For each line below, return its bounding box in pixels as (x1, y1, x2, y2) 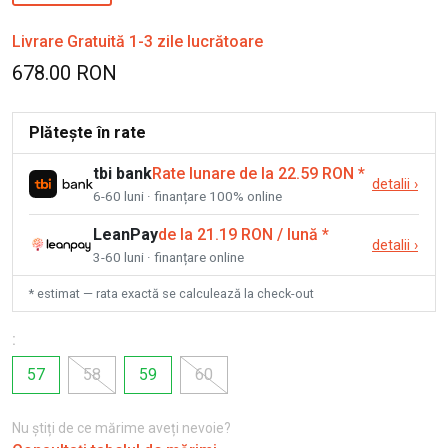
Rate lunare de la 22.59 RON (152, 163, 354, 183)
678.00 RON (12, 60, 117, 85)
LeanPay (93, 224, 158, 244)
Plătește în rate (29, 122, 146, 142)
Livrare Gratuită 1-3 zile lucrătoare (12, 31, 263, 51)
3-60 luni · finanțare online (93, 248, 244, 265)
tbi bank (93, 163, 152, 183)
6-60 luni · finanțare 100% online (93, 187, 282, 204)
